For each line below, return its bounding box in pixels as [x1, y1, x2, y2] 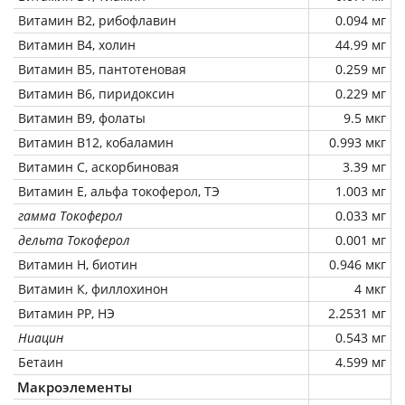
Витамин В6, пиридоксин [18, 84, 174, 102]
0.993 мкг [329, 133, 386, 151]
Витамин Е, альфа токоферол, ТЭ [18, 182, 220, 200]
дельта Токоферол [18, 231, 130, 249]
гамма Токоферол [18, 206, 123, 224]
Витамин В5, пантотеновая [18, 60, 186, 78]
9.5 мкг [344, 108, 386, 127]
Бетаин [18, 353, 63, 371]
